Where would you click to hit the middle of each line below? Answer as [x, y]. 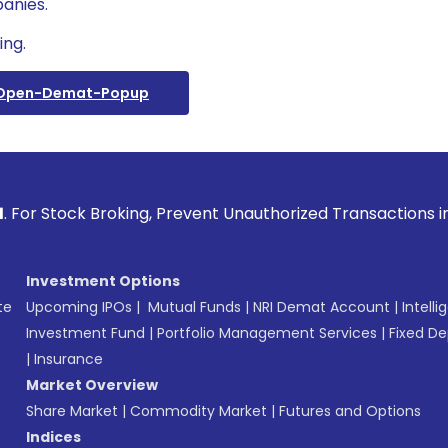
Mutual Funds [194, 307]
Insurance [68, 359]
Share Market [72, 411]
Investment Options [103, 281]
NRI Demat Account [321, 307]
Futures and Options [350, 411]
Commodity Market [198, 411]
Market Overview [92, 385]
